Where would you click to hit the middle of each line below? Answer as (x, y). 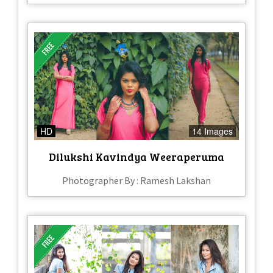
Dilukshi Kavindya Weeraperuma (136, 156)
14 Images (212, 131)
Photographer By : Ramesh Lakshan (136, 180)
